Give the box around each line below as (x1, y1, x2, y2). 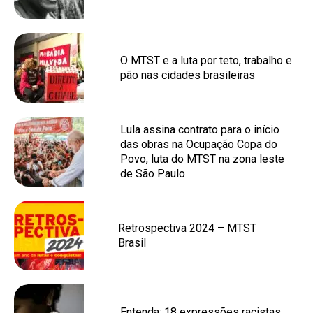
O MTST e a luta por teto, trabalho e (120, 53, 292, 67)
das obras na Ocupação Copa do (120, 137, 277, 151)
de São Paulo (120, 166, 185, 180)
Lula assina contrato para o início (120, 122, 279, 136)
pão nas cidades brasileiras (120, 68, 255, 82)
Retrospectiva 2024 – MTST (118, 221, 256, 235)
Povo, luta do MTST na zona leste (120, 152, 284, 166)
